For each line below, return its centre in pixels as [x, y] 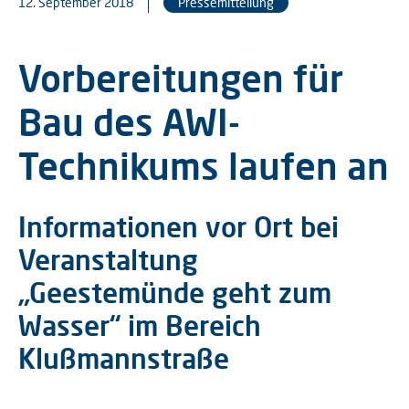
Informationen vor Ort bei [178, 226]
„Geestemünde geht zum [175, 292]
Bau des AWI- [129, 122]
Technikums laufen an [204, 166]
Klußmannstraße [124, 358]
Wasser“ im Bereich [140, 325]
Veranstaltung [108, 259]
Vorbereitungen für [181, 78]
